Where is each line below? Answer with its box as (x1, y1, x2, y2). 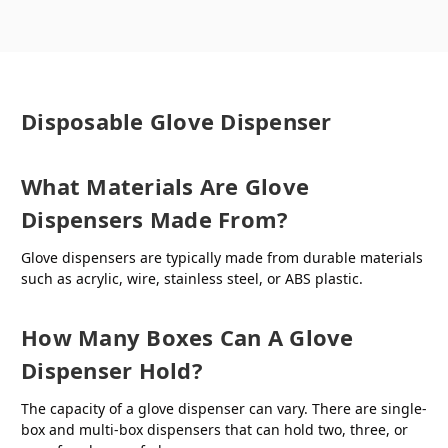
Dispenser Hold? (21, 354, 203, 385)
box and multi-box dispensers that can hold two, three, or (21, 419, 408, 439)
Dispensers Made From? (21, 203, 289, 234)
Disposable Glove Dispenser (21, 105, 332, 136)
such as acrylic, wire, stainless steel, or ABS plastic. (21, 268, 363, 288)
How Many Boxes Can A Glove (21, 321, 354, 352)
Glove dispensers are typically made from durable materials (21, 247, 423, 267)
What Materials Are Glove (21, 170, 309, 201)
